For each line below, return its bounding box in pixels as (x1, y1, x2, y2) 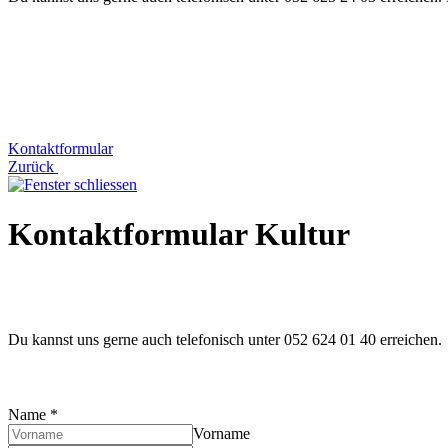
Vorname (193, 425, 250, 443)
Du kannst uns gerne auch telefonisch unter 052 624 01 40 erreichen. (8, 331, 442, 349)
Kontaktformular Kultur (8, 215, 350, 252)
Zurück (8, 158, 58, 176)
